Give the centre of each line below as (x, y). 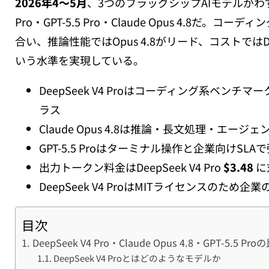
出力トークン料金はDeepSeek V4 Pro (131, 167)
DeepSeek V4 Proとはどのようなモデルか (137, 258)
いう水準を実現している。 (80, 60)
